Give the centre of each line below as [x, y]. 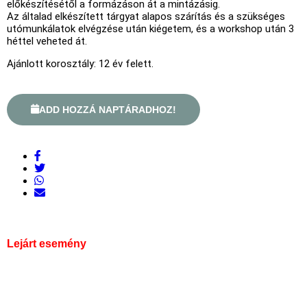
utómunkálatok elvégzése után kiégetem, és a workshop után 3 [150, 28]
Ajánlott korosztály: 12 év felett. [80, 63]
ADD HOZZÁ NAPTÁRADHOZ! [108, 109]
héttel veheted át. [47, 41]
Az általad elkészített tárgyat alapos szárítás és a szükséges [146, 16]
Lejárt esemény [47, 243]
